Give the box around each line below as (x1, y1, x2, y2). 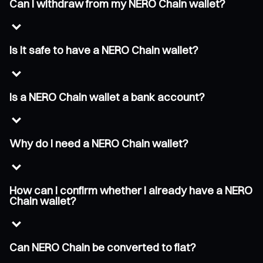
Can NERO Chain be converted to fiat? (9, 240, 196, 254)
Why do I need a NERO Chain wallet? (9, 137, 188, 151)
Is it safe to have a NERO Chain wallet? (9, 43, 198, 58)
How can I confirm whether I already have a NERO (9, 183, 252, 197)
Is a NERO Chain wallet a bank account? (9, 90, 205, 104)
